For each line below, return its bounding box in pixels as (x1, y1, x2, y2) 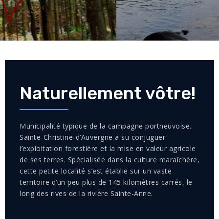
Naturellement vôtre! (20, 82, 196, 104)
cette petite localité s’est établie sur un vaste (20, 166, 172, 175)
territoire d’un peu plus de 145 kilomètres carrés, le (20, 177, 193, 187)
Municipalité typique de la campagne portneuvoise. (20, 121, 192, 131)
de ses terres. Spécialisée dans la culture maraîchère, (20, 154, 199, 164)
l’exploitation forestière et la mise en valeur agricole (20, 143, 196, 153)
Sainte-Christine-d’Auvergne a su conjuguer (20, 132, 165, 142)
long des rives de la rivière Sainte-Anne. (20, 188, 153, 198)
